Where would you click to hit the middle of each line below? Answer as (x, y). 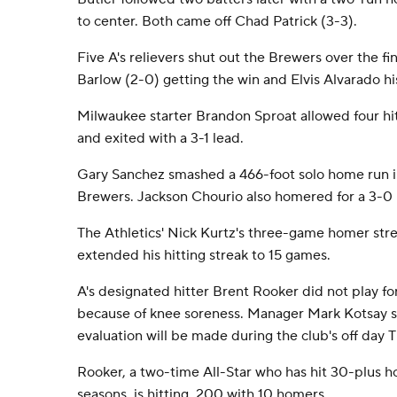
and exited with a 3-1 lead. (160, 138)
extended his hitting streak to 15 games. (204, 255)
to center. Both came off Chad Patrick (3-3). (217, 21)
